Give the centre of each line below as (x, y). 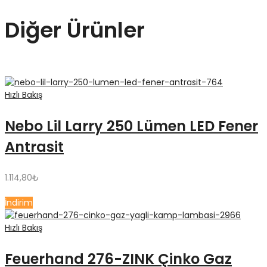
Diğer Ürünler (75, 30)
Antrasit (34, 147)
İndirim (19, 203)
